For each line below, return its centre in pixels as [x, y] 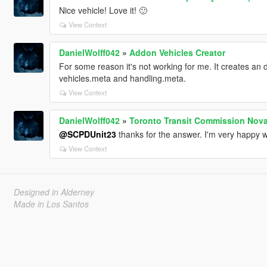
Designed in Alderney [54, 192]
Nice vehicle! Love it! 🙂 [103, 10]
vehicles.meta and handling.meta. [122, 78]
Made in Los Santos [51, 204]
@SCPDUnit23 [87, 134]
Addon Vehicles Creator [177, 52]
